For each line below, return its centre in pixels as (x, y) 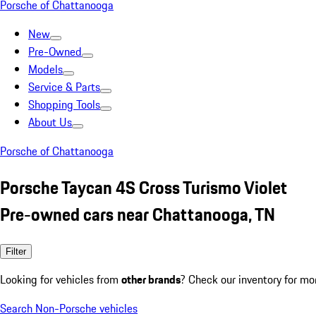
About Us (50, 122)
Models (45, 69)
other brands (151, 279)
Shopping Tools (64, 104)
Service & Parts (64, 87)
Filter (16, 251)
